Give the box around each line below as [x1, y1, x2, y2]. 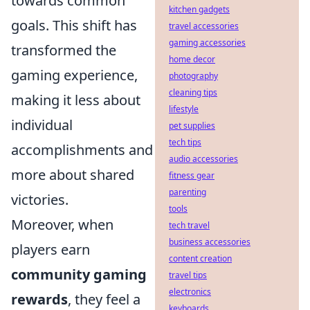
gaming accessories [169, 37, 246, 48]
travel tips [169, 269, 207, 281]
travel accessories [169, 20, 239, 32]
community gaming [11, 264, 147, 284]
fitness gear [169, 170, 215, 181]
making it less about [11, 90, 140, 109]
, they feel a [68, 289, 140, 309]
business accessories [169, 236, 250, 248]
